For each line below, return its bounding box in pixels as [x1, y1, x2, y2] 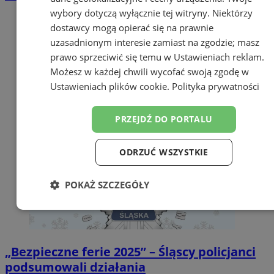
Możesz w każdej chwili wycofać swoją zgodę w [50, 65, 249, 78]
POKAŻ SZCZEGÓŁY [64, 178, 149, 191]
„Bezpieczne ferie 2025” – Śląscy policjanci [5, 243, 256, 261]
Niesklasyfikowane [176, 253, 260, 265]
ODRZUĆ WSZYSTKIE [119, 146, 209, 158]
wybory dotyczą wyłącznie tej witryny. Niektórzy [50, 6, 253, 19]
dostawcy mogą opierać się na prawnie [50, 21, 213, 34]
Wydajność [138, 205, 185, 218]
